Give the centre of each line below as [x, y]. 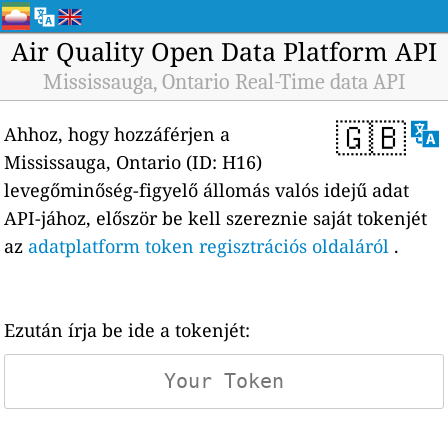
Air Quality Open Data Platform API [224, 51]
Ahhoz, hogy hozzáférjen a [117, 134]
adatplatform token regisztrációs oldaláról [209, 246]
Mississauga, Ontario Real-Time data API [224, 82]
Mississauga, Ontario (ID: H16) [133, 162]
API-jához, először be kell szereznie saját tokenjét [216, 218]
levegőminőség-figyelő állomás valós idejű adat [207, 190]
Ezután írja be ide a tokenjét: [127, 330]
